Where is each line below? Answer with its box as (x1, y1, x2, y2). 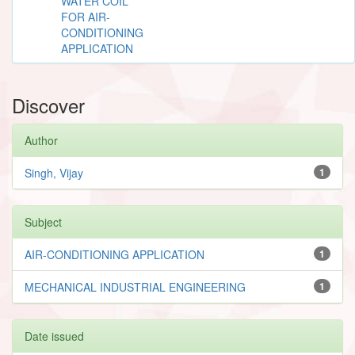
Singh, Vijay (25, 164, 83, 181)
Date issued (25, 327, 84, 344)
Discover (12, 90, 85, 119)
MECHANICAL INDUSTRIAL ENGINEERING (25, 278, 246, 295)
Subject (25, 213, 62, 230)
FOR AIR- (61, 8, 110, 25)
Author (25, 132, 58, 148)
